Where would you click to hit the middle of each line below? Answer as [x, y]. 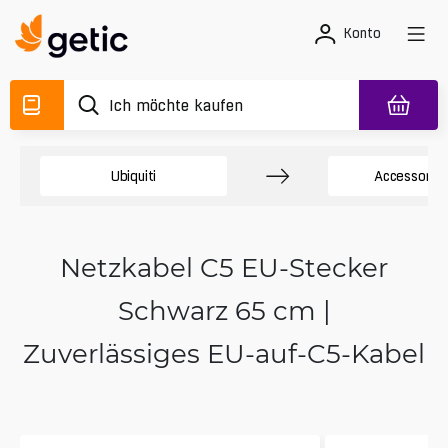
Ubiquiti [133, 175]
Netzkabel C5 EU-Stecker [224, 267]
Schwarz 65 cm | [224, 310]
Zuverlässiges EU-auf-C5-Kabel [224, 353]
